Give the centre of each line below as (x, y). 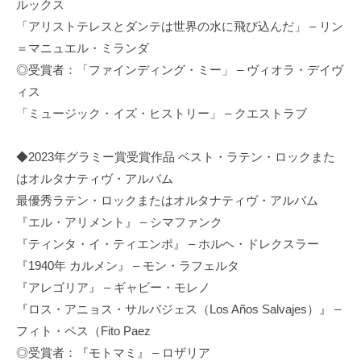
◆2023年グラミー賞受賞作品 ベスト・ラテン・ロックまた (176, 156)
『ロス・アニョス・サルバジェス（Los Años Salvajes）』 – (178, 309)
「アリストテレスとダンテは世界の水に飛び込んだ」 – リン (180, 26)
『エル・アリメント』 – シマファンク (119, 222)
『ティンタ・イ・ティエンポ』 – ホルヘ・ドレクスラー (168, 243)
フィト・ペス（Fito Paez (83, 330)
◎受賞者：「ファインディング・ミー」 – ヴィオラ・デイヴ (180, 69)
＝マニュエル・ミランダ (83, 48)
